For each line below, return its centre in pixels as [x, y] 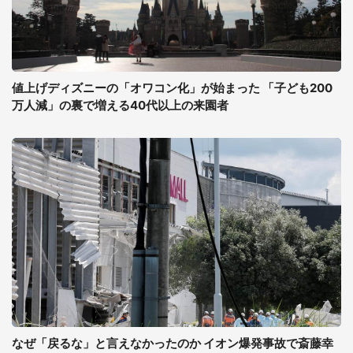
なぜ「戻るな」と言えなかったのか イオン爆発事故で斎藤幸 [173, 343]
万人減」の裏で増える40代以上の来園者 [120, 105]
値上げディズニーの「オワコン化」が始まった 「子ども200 [172, 88]
